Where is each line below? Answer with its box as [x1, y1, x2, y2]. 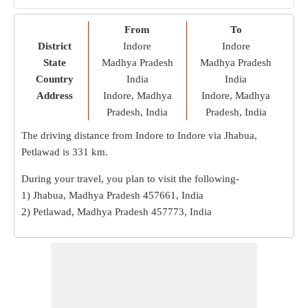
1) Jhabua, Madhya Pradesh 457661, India [21, 190, 203, 201]
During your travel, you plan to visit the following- [21, 173, 239, 184]
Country [35, 74, 74, 85]
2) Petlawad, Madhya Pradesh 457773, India [21, 206, 212, 217]
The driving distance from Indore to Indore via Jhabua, [21, 130, 257, 141]
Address [36, 90, 73, 101]
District [37, 41, 71, 52]
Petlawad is [21, 146, 72, 157]
